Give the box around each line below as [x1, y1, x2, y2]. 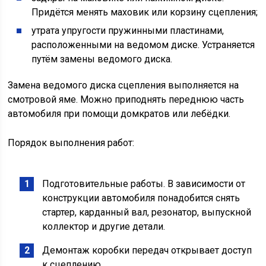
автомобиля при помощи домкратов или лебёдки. [8, 108, 231, 120]
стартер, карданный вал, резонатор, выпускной [42, 207, 252, 218]
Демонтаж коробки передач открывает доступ [42, 245, 252, 256]
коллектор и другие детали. [42, 221, 166, 233]
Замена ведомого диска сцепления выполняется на [8, 80, 239, 91]
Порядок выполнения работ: [8, 137, 135, 149]
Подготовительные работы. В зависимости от [42, 178, 246, 190]
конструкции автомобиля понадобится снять [42, 192, 240, 204]
